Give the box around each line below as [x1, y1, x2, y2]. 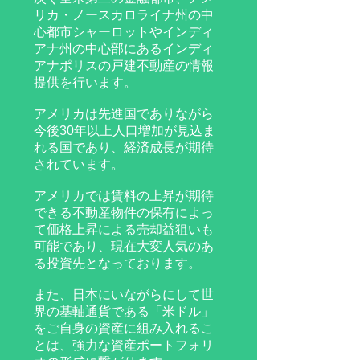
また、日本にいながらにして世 [34, 288, 214, 301]
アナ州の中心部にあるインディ [34, 42, 214, 55]
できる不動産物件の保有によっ [34, 206, 214, 219]
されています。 [34, 157, 124, 171]
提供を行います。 [34, 76, 137, 89]
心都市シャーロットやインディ [34, 25, 214, 39]
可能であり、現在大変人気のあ [34, 239, 214, 253]
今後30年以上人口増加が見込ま [34, 124, 215, 137]
